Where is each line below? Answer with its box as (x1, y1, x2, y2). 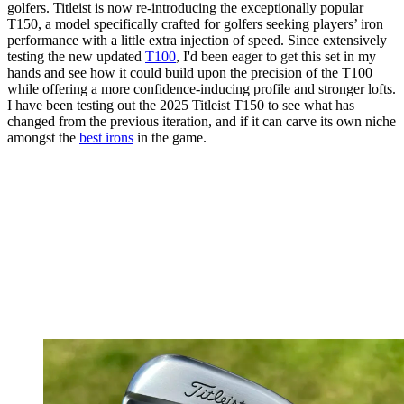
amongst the (7, 130, 79, 146)
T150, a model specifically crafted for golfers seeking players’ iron (7, 16, 383, 32)
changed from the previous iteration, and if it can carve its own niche (7, 114, 396, 130)
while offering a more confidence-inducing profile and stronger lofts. (7, 81, 396, 97)
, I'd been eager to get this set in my (176, 49, 376, 65)
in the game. (133, 130, 207, 146)
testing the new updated (7, 49, 145, 65)
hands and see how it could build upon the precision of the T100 (7, 65, 372, 81)
